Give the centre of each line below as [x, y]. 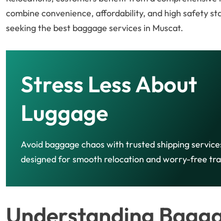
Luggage [64, 113]
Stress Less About [109, 84]
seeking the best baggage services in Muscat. [94, 28]
